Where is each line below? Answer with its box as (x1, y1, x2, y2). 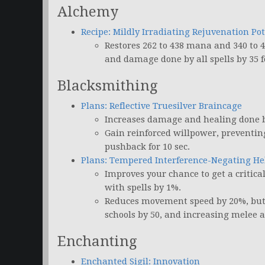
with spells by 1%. (105, 182, 181, 193)
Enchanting (57, 233, 137, 250)
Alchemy (57, 4, 118, 21)
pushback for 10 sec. (105, 141, 190, 153)
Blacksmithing (57, 77, 157, 95)
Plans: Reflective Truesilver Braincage (81, 101, 242, 112)
